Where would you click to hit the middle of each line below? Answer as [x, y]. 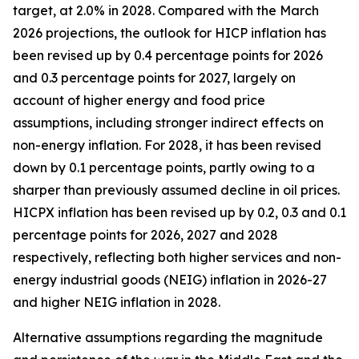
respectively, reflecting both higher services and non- [177, 257]
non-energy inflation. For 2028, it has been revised [167, 145]
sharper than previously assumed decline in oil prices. [176, 190]
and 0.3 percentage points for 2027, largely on [154, 78]
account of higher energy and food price [139, 100]
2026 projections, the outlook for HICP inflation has [169, 33]
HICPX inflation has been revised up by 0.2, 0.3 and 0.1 [179, 212]
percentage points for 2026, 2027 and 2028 [145, 235]
